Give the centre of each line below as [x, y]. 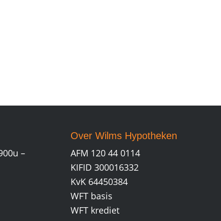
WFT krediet [95, 210]
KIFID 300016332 [104, 167]
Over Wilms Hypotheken [124, 136]
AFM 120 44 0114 [105, 153]
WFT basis [91, 196]
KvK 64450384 [99, 182]
